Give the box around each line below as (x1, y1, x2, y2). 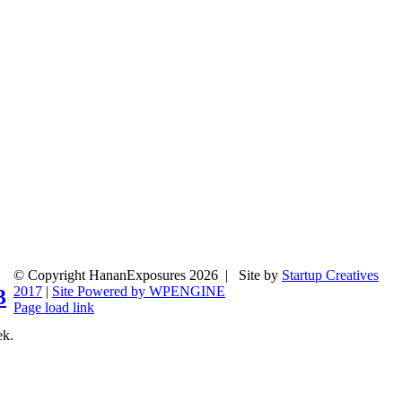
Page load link (13, 300, 94, 315)
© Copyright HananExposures (13, 267, 189, 283)
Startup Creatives (282, 267, 379, 283)
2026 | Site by (189, 267, 282, 283)
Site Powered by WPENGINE (52, 284, 225, 299)
